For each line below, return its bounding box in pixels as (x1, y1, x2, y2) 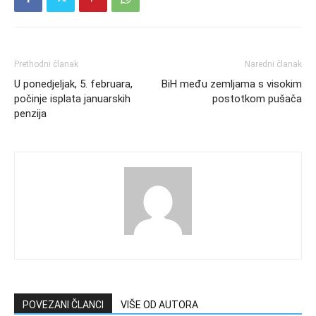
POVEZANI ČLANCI (23, 298, 104, 310)
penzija (14, 107, 47, 120)
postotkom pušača (212, 92, 302, 105)
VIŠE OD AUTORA (121, 298, 198, 310)
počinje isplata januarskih (14, 92, 130, 105)
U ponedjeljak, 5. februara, (14, 77, 133, 90)
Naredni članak (245, 59, 302, 69)
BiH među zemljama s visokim (162, 77, 302, 90)
